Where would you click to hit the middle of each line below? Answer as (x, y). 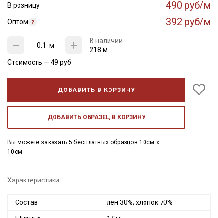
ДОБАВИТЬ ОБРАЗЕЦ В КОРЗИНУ (96, 117)
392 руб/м (188, 22)
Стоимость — (29, 62)
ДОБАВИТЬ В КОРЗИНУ (96, 90)
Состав (27, 202)
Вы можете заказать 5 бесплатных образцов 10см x (83, 142)
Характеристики (33, 180)
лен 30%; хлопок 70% (140, 202)
